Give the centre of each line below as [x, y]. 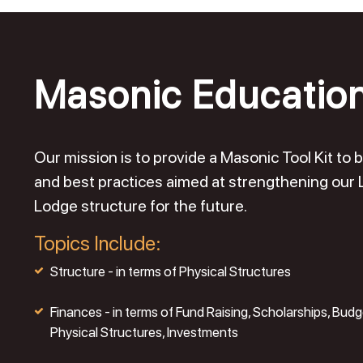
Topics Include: [97, 243]
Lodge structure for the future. [140, 206]
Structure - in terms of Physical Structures [170, 272]
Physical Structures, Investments [144, 333]
